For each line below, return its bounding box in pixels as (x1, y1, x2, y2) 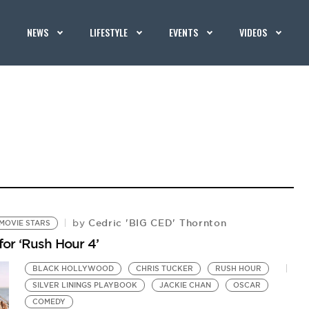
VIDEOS (239, 25, 268, 39)
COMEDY (32, 297, 66, 306)
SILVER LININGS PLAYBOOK (32, 281, 138, 290)
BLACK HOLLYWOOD (32, 264, 114, 273)
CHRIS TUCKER (136, 264, 194, 273)
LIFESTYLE (90, 25, 128, 39)
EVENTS (169, 25, 199, 39)
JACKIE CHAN (159, 281, 212, 290)
